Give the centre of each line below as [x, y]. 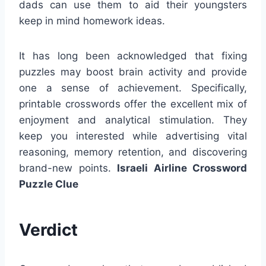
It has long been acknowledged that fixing [133, 56]
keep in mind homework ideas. [92, 20]
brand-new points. [68, 168]
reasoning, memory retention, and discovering [133, 152]
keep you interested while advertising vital [133, 136]
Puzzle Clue [49, 184]
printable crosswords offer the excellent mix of [133, 104]
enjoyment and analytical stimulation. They [133, 120]
